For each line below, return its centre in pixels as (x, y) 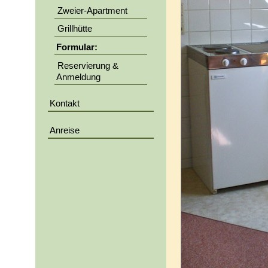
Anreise (64, 130)
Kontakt (64, 103)
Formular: (77, 47)
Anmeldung (78, 77)
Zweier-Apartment (93, 10)
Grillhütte (75, 29)
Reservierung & (88, 66)
